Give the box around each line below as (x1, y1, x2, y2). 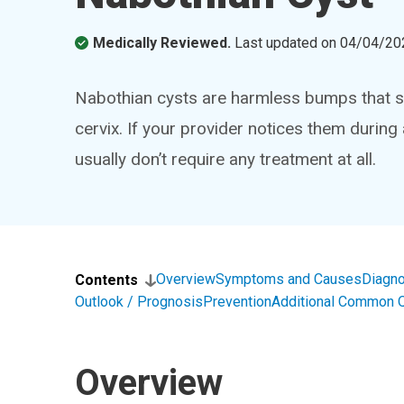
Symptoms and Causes (216, 271, 363, 288)
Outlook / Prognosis (75, 293, 204, 310)
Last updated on (234, 34, 341, 51)
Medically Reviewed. (93, 34, 232, 51)
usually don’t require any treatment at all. (75, 149, 377, 170)
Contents (75, 271, 139, 289)
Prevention (203, 293, 272, 310)
